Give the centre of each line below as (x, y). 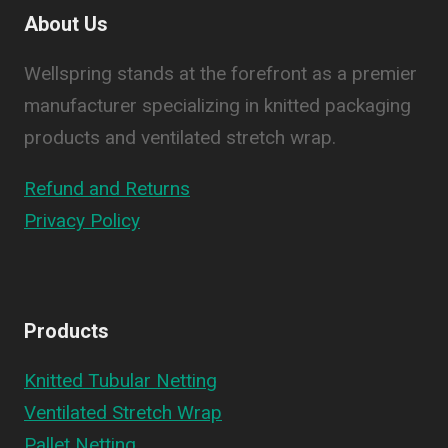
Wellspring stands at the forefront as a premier (220, 73)
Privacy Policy (82, 220)
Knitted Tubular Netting (120, 380)
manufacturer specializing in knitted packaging (217, 105)
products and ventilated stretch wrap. (180, 137)
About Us (66, 24)
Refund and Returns (107, 188)
